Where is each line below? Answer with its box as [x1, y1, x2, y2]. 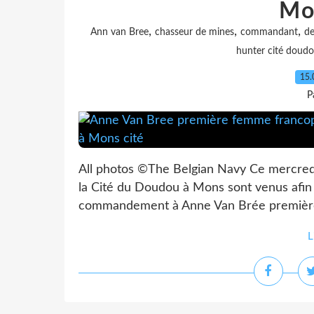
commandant [240, 27, 298, 37]
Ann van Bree [90, 27, 149, 37]
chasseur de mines [155, 27, 234, 37]
